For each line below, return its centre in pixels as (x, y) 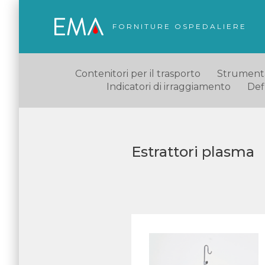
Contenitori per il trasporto (138, 74)
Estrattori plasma (193, 152)
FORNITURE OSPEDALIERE (180, 26)
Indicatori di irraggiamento (168, 87)
